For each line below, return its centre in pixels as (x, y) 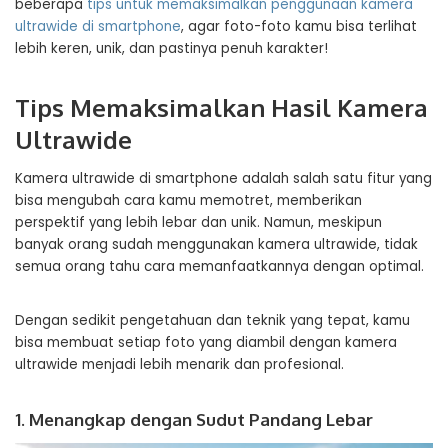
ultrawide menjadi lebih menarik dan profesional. (179, 364)
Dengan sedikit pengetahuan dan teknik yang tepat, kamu (212, 320)
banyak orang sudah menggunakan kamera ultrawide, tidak (216, 244)
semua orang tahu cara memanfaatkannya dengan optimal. (219, 266)
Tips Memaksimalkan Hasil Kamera (221, 107)
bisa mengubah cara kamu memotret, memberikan (188, 200)
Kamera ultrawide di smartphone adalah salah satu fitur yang (223, 178)
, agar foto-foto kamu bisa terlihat (299, 26)
